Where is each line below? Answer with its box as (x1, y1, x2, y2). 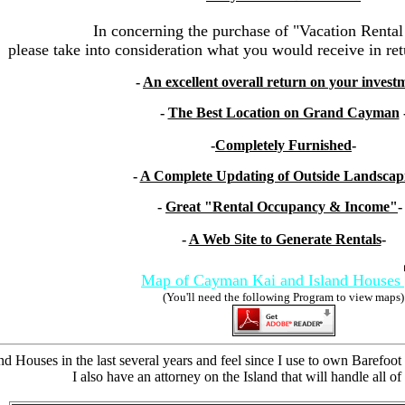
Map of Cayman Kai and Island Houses (141, 270, 400, 289)
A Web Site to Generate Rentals (188, 231, 381, 247)
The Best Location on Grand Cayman (167, 104, 400, 120)
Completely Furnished (215, 137, 352, 153)
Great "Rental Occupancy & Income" (165, 198, 398, 214)
